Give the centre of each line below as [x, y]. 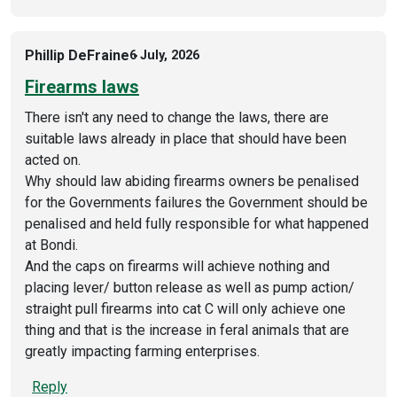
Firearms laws [82, 86]
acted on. [53, 160]
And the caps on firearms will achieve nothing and [177, 266]
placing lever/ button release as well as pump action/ [190, 287]
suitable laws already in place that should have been [186, 138]
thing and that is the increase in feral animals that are [187, 330]
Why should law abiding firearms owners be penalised [192, 181]
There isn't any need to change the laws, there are [177, 117]
